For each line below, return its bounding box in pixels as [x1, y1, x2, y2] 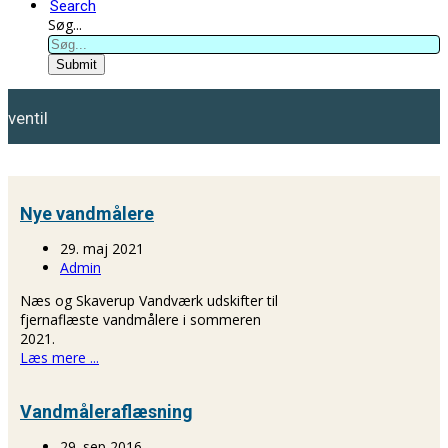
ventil [8, 108, 48, 129]
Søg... [48, 15, 82, 34]
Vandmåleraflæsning [20, 400, 193, 422]
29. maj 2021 [60, 238, 144, 258]
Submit [56, 57, 97, 72]
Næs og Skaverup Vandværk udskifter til [20, 290, 278, 310]
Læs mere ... [20, 347, 99, 367]
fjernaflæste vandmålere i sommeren [20, 309, 261, 329]
